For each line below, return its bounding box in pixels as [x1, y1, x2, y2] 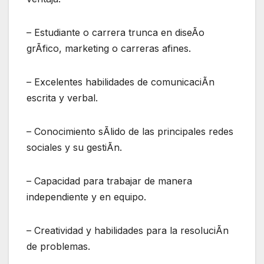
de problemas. [27, 240, 90, 253]
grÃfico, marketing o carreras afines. [27, 42, 191, 55]
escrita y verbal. [27, 92, 98, 104]
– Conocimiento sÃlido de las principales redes [27, 126, 233, 138]
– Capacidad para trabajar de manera [27, 175, 192, 187]
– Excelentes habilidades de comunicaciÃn [27, 76, 214, 88]
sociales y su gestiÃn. [27, 141, 122, 154]
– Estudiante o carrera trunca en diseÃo [27, 27, 204, 39]
